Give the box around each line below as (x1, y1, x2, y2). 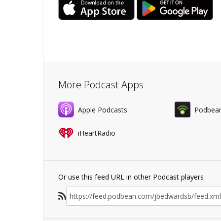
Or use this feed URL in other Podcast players (58, 172, 204, 182)
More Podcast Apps (58, 78, 144, 91)
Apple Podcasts (78, 105, 127, 114)
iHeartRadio (78, 128, 115, 138)
